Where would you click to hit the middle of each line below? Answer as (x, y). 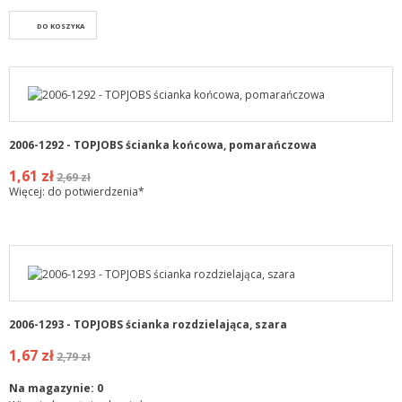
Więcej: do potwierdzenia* (77, 192)
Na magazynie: (53, 388)
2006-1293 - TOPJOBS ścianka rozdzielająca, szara (148, 324)
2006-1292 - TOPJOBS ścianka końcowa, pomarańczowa (163, 145)
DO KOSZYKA (61, 26)
